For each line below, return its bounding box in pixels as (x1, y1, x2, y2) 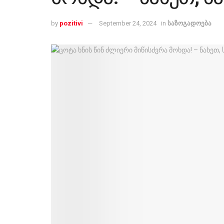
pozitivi (59, 19, 83, 27)
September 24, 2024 (99, 19, 156, 27)
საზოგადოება (167, 19, 211, 27)
